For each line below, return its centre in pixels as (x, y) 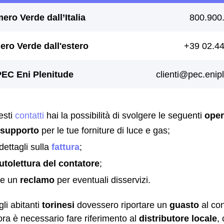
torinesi (58, 205)
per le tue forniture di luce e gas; (104, 130)
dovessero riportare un (122, 205)
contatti (29, 115)
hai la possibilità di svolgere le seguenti (124, 115)
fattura (65, 147)
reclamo (37, 180)
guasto (184, 205)
